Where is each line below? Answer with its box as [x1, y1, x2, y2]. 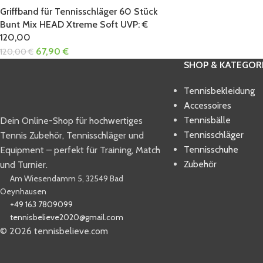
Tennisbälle [183, 114, 231, 126]
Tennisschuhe [183, 143, 238, 155]
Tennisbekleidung [183, 85, 255, 96]
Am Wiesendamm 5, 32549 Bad [10, 173, 123, 184]
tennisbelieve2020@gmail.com [10, 211, 123, 222]
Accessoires [183, 99, 231, 111]
